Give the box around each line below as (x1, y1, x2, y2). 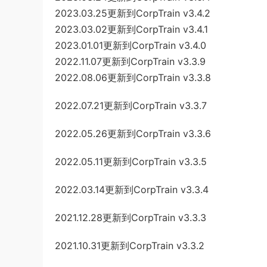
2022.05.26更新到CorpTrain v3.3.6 (55, 128, 211, 139)
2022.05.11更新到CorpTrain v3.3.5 (55, 156, 207, 167)
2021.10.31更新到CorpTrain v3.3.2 (55, 240, 204, 252)
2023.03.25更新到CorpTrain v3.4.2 (55, 7, 210, 19)
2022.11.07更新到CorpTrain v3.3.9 (55, 55, 206, 67)
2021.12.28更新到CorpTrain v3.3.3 (55, 212, 206, 223)
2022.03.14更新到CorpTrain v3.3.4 (55, 184, 209, 195)
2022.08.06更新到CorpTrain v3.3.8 (55, 72, 211, 83)
